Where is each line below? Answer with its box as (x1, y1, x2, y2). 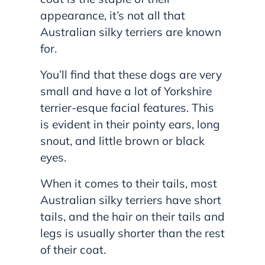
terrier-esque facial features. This (40, 100, 214, 115)
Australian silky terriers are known (40, 24, 221, 39)
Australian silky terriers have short (40, 192, 221, 207)
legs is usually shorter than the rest (40, 225, 225, 240)
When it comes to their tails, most (40, 176, 217, 190)
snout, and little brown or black (40, 133, 205, 148)
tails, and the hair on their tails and (40, 209, 225, 224)
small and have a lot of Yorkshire (40, 83, 212, 98)
